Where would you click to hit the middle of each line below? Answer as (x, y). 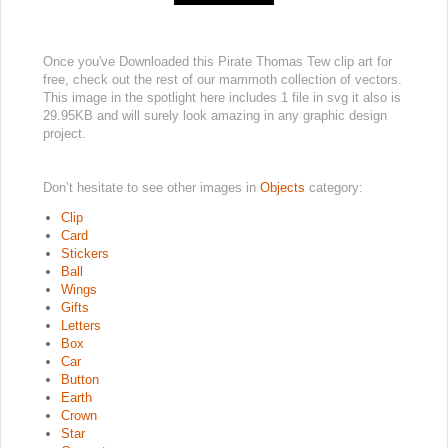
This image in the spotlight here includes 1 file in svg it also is (222, 98)
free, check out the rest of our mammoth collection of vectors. (222, 80)
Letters (81, 326)
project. (64, 134)
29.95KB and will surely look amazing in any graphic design (215, 116)
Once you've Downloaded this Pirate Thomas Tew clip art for (217, 62)
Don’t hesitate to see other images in (151, 188)
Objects (284, 188)
